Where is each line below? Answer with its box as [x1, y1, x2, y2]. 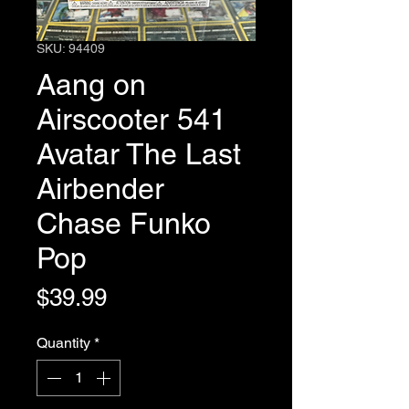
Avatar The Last [37, 137, 241, 172]
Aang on [37, 68, 146, 102]
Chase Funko [37, 206, 211, 241]
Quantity [37, 334, 90, 352]
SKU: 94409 [37, 41, 105, 57]
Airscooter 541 [37, 102, 226, 137]
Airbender [37, 172, 164, 206]
